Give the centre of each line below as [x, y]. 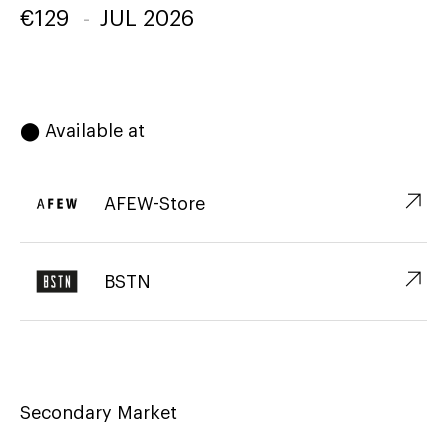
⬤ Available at [82, 131]
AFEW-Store [154, 203]
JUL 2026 [147, 19]
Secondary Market [98, 413]
